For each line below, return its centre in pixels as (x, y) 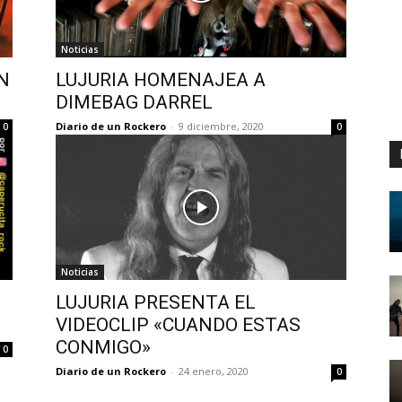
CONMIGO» (103, 347)
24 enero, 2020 (214, 371)
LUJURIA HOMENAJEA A (161, 79)
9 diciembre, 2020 (221, 126)
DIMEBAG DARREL (134, 102)
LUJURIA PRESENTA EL (156, 302)
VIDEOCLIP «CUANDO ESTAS (178, 324)
